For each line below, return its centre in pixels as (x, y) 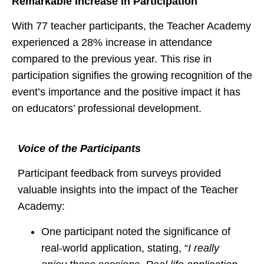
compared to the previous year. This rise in (112, 59)
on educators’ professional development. (107, 109)
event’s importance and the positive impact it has (126, 92)
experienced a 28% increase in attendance (112, 43)
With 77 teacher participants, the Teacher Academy (131, 26)
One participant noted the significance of (136, 231)
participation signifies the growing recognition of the (132, 76)
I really (204, 248)
